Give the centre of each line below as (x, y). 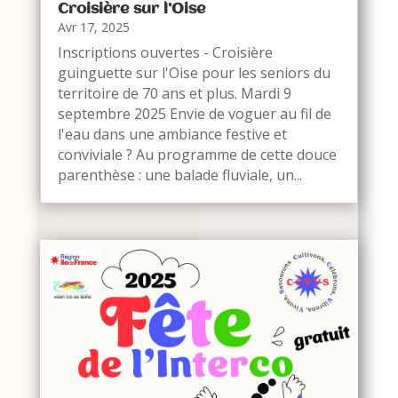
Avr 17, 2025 (93, 27)
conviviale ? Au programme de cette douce (197, 154)
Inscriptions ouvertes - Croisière (165, 52)
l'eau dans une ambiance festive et (172, 134)
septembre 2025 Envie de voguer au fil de (194, 113)
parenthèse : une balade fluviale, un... (179, 175)
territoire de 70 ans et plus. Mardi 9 (174, 93)
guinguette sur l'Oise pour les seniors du (194, 72)
